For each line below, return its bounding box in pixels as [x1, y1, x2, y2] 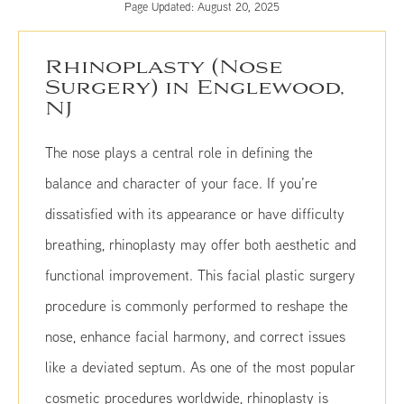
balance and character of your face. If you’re [44, 173, 317, 192]
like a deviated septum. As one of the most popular [44, 357, 355, 376]
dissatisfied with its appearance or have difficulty [44, 204, 344, 223]
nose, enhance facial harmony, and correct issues [44, 326, 345, 345]
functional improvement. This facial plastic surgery [44, 265, 355, 284]
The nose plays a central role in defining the [44, 142, 313, 161]
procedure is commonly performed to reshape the [44, 296, 348, 315]
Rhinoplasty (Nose [44, 55, 283, 79]
